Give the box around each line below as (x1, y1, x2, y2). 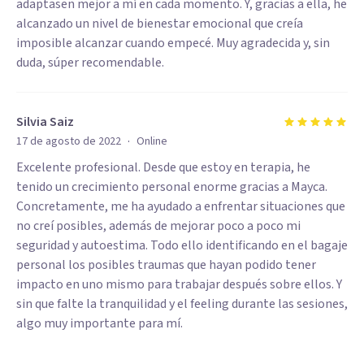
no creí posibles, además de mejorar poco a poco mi (16, 217, 301, 235)
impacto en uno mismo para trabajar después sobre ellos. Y (16, 275, 342, 293)
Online (136, 133, 167, 149)
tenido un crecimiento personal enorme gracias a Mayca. (16, 178, 327, 196)
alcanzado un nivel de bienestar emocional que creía (16, 15, 303, 32)
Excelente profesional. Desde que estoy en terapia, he (16, 158, 310, 176)
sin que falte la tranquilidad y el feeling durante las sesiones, (16, 295, 348, 313)
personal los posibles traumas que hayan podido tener (16, 256, 316, 274)
